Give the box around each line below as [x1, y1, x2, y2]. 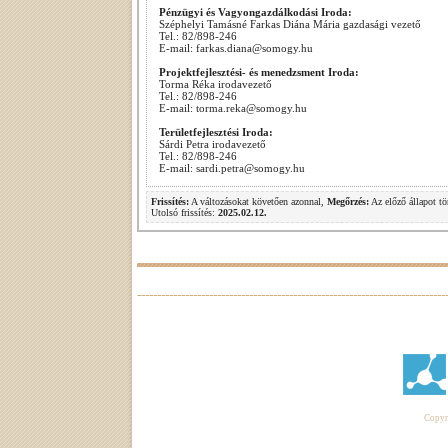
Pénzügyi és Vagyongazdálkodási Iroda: [159, 6, 352, 18]
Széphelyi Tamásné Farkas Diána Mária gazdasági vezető [159, 18, 421, 30]
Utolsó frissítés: [151, 207, 218, 218]
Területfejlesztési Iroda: [159, 126, 273, 138]
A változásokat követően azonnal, [189, 196, 327, 207]
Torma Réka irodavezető [159, 78, 272, 90]
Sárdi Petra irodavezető [159, 138, 266, 150]
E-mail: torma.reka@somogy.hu [159, 102, 307, 114]
